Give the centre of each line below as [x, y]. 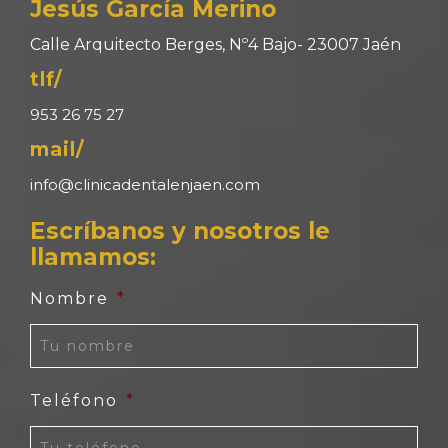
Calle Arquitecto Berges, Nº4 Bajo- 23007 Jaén [215, 45]
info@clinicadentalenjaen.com [145, 185]
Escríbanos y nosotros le [180, 231]
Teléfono [74, 401]
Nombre [69, 299]
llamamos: [93, 257]
